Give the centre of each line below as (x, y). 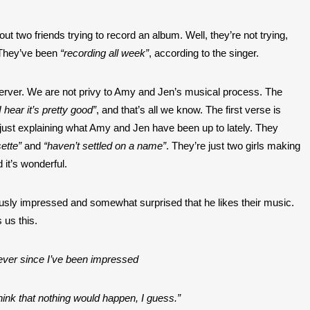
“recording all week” (103, 53)
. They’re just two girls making (233, 146)
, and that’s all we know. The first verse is (189, 110)
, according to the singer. (204, 53)
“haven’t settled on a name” (105, 146)
